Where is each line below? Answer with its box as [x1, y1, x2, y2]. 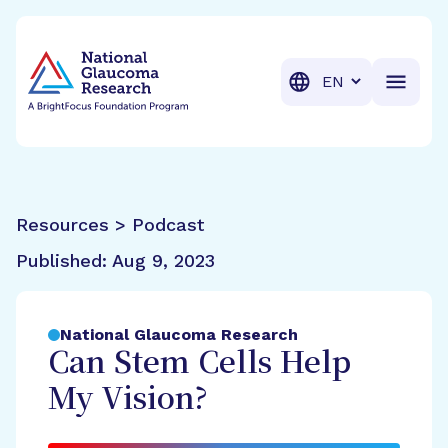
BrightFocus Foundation [27, 29, 216, 48]
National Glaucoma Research [60, 325, 298, 344]
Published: [16, 250, 112, 271]
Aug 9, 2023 [112, 250, 215, 271]
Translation [313, 70, 400, 90]
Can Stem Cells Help [48, 348, 351, 381]
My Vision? [48, 384, 208, 417]
